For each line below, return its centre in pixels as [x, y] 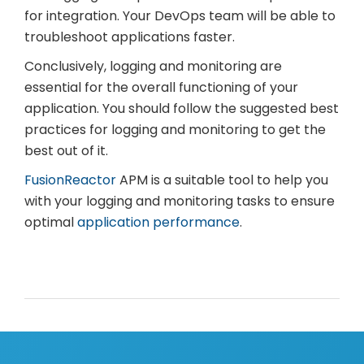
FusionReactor [70, 180]
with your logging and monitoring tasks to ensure [180, 201]
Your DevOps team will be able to [229, 16]
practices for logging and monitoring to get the [175, 130]
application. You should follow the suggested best [182, 109]
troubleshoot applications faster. [130, 37]
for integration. [74, 16]
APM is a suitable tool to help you [222, 180]
